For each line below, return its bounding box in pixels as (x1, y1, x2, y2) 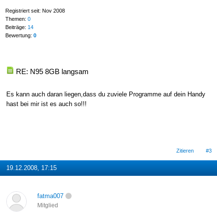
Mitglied (37, 202, 58, 209)
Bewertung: (5, 32, 33, 39)
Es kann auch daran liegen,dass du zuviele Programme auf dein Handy (6, 91, 205, 98)
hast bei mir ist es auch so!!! (6, 100, 87, 108)
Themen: (5, 16, 28, 22)
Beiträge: (5, 24, 28, 31)
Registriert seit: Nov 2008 (5, 8, 65, 14)
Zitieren (176, 147, 194, 154)
